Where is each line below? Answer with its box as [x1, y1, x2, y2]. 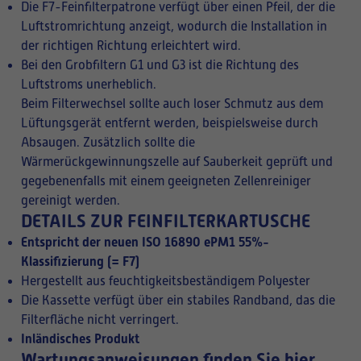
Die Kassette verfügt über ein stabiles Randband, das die [21, 293, 335, 308]
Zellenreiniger [234, 174, 311, 189]
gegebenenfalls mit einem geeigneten [21, 174, 234, 189]
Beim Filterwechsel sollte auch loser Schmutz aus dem [21, 97, 323, 111]
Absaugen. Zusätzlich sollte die [21, 135, 195, 150]
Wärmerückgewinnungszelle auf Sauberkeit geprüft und [21, 155, 333, 169]
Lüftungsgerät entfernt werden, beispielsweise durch [21, 116, 318, 131]
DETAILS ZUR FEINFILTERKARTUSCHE [21, 211, 310, 231]
